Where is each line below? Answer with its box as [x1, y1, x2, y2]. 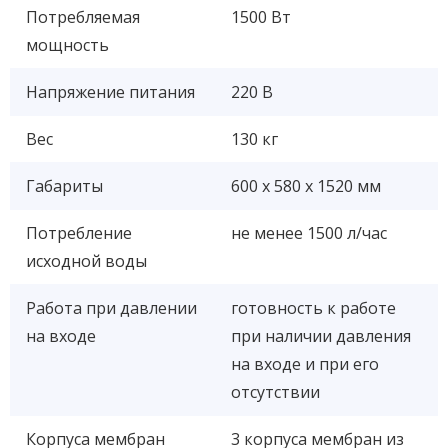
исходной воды [26, 249, 147, 272]
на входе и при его [231, 352, 379, 375]
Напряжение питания [26, 80, 195, 103]
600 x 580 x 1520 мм [231, 174, 381, 197]
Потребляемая [26, 5, 140, 28]
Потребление [26, 221, 132, 244]
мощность [26, 33, 109, 56]
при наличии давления [231, 324, 411, 347]
